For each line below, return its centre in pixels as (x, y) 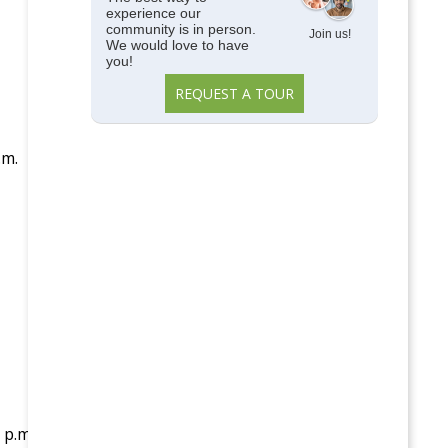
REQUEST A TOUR (235, 93)
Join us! (330, 34)
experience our (153, 13)
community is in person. (180, 29)
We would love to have (177, 45)
